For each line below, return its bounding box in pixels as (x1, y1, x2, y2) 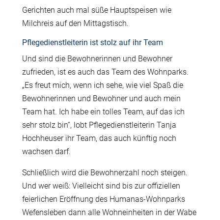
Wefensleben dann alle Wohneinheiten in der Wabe (22, 207, 196, 217)
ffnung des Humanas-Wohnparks (70, 194, 185, 204)
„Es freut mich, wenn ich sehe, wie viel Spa (22, 80, 166, 90)
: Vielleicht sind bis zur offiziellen (68, 181, 180, 191)
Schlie (22, 167, 43, 177)
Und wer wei (22, 181, 64, 191)
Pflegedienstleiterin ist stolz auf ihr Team (22, 37, 163, 47)
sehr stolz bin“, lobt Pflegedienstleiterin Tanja (22, 120, 176, 130)
